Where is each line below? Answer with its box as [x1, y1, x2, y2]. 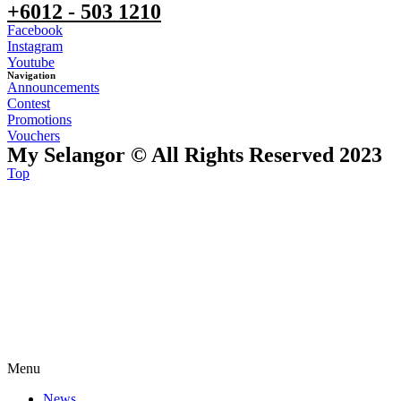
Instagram [7, 38, 63, 54]
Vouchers [7, 127, 60, 143]
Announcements [7, 79, 99, 95]
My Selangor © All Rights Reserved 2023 [7, 142, 382, 166]
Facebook [7, 21, 63, 38]
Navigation [7, 69, 55, 81]
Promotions [7, 111, 72, 127]
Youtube [7, 54, 55, 70]
